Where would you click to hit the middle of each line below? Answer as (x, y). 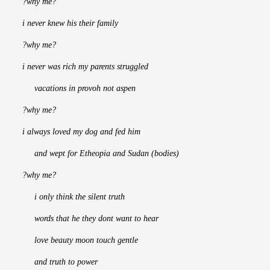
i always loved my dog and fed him (81, 132)
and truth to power (60, 262)
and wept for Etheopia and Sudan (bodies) (101, 154)
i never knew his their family (70, 24)
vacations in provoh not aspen (79, 89)
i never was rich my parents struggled (85, 67)
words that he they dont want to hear (90, 219)
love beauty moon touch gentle (80, 240)
